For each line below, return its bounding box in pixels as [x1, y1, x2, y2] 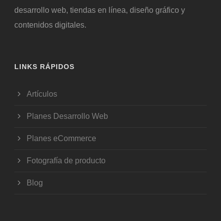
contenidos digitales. [14, 20, 86, 29]
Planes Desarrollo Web [27, 111, 108, 120]
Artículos [27, 89, 57, 98]
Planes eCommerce [27, 134, 96, 143]
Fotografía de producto [27, 156, 106, 165]
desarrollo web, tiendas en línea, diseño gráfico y [14, 5, 185, 14]
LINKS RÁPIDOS [14, 62, 74, 71]
